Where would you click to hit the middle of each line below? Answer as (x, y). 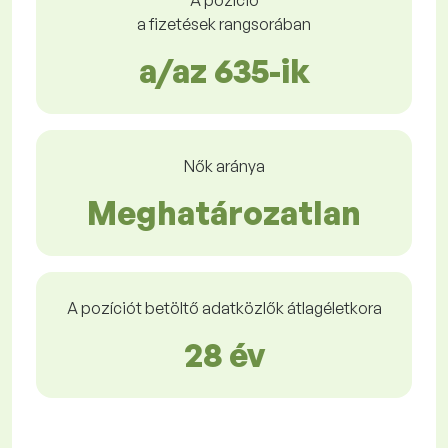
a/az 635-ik (224, 71)
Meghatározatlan (224, 213)
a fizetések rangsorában (224, 24)
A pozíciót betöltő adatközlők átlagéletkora (224, 308)
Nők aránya (224, 166)
